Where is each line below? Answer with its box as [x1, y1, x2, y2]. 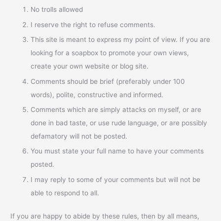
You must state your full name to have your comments [31, 147, 204, 155]
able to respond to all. [31, 188, 100, 197]
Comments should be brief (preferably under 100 [31, 77, 185, 85]
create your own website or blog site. [31, 62, 149, 71]
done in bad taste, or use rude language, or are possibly [31, 118, 208, 127]
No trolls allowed [31, 5, 83, 14]
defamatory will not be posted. [31, 132, 128, 140]
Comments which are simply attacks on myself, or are [31, 105, 202, 113]
